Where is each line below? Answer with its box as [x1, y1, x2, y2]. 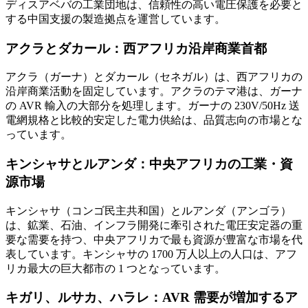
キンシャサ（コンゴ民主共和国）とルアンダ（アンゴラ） [5, 204, 291, 217]
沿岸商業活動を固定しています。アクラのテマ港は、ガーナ [5, 85, 302, 98]
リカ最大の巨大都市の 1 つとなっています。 [5, 262, 225, 274]
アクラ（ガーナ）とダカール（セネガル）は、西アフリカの [5, 71, 302, 83]
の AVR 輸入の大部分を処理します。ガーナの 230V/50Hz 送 [5, 100, 300, 112]
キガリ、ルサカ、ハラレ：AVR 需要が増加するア [5, 290, 298, 305]
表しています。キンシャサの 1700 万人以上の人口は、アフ [5, 247, 297, 260]
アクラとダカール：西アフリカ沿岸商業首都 [5, 41, 267, 56]
